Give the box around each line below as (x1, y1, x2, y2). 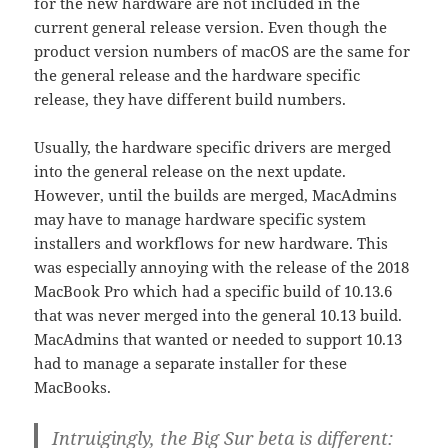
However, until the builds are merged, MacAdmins (34, 184, 398, 205)
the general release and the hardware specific (34, 64, 361, 85)
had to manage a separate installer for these (34, 352, 348, 373)
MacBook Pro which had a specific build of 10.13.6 (34, 280, 393, 301)
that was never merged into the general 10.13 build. (34, 304, 403, 325)
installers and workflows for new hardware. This (34, 232, 389, 253)
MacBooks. (34, 376, 112, 397)
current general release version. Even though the (34, 16, 388, 37)
